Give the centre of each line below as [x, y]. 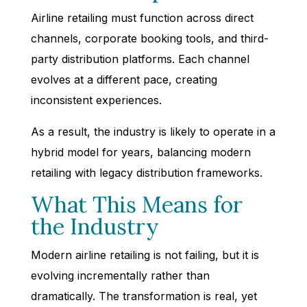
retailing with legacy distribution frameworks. [146, 172]
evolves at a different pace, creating [124, 79]
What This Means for [136, 204]
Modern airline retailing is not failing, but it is [145, 255]
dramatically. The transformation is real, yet [144, 296]
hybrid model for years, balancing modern [140, 152]
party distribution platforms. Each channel [140, 59]
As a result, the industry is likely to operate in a [153, 131]
